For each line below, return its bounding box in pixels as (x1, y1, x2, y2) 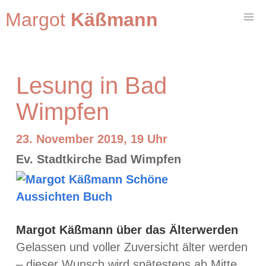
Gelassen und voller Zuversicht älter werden (16, 240, 248, 254)
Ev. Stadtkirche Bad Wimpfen (16, 152, 181, 166)
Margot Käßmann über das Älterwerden (16, 223, 238, 236)
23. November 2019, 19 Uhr (16, 132, 167, 145)
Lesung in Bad (16, 72, 167, 99)
